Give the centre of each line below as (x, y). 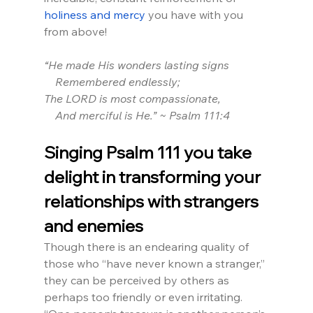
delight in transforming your (154, 177)
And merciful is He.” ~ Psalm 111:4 (137, 116)
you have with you (195, 15)
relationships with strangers (153, 202)
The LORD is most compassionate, (132, 99)
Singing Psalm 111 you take (149, 153)
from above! (75, 32)
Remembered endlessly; (112, 82)
